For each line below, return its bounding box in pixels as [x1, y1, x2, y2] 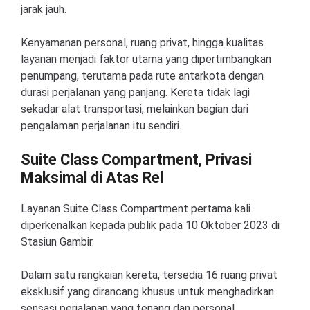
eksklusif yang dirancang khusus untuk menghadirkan [21, 285, 274, 298]
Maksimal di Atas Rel [21, 169, 163, 186]
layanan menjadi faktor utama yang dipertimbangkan [21, 53, 271, 66]
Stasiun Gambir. [21, 235, 94, 248]
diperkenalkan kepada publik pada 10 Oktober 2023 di [21, 219, 280, 232]
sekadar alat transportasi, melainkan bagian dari [21, 102, 248, 116]
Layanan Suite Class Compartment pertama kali [21, 202, 250, 215]
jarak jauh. [21, 3, 66, 16]
